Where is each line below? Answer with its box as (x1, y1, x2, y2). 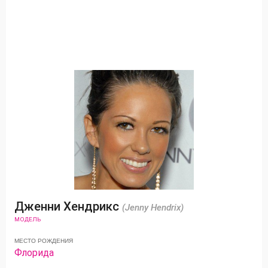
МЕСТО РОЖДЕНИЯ (14, 237, 74, 244)
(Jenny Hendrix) (122, 202, 184, 213)
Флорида (14, 246, 54, 258)
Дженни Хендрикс (14, 199, 123, 214)
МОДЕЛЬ (14, 215, 41, 223)
